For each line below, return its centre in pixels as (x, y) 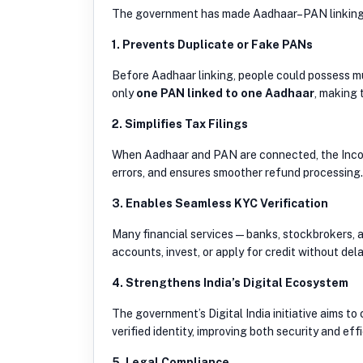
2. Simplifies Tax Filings (180, 124)
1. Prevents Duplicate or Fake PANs (212, 44)
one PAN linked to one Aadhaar (225, 93)
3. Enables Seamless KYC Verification (220, 203)
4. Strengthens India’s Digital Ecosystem (230, 282)
